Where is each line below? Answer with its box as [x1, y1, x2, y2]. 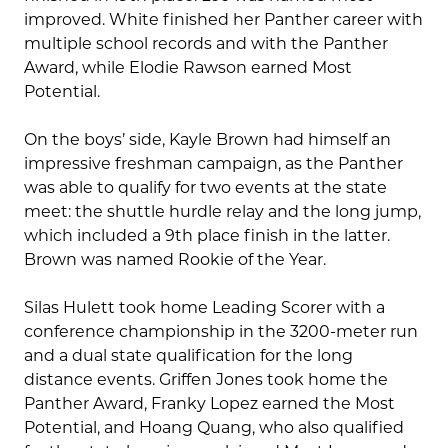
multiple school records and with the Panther [24, 34, 388, 54]
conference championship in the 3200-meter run [24, 322, 418, 342]
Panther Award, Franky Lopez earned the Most [24, 394, 395, 414]
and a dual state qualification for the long [24, 346, 353, 366]
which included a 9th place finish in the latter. [24, 226, 390, 246]
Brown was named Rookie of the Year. [24, 250, 326, 270]
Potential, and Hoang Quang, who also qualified [24, 418, 404, 438]
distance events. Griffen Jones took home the [24, 370, 388, 390]
